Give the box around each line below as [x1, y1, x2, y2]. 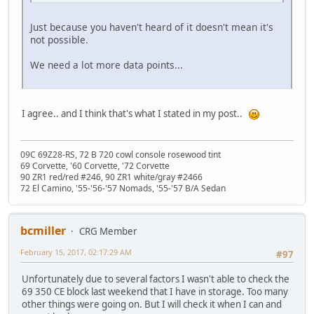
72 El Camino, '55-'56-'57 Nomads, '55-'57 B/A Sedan [20, 182, 226, 195]
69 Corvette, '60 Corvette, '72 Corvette [20, 160, 170, 172]
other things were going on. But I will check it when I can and [22, 297, 282, 310]
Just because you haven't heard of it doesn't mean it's [30, 20, 273, 34]
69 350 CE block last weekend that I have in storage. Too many [22, 285, 288, 298]
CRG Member [79, 225, 137, 238]
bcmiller [20, 223, 66, 239]
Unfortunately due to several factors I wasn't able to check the [22, 272, 289, 285]
